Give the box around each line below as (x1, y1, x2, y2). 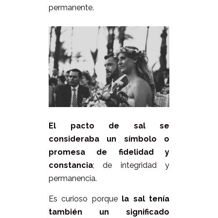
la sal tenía (122, 194, 170, 203)
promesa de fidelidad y (49, 147, 169, 157)
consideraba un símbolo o (49, 134, 169, 144)
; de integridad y (93, 160, 169, 170)
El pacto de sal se (49, 121, 169, 130)
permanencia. (49, 173, 97, 183)
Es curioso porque (49, 194, 122, 203)
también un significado (49, 207, 169, 217)
